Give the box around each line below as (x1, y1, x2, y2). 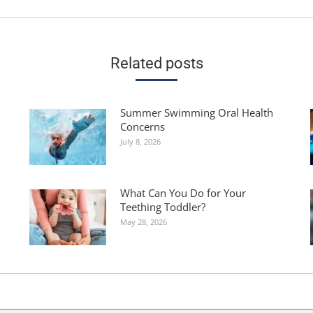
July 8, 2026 (119, 136, 161, 147)
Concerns (119, 119, 165, 133)
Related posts (110, 54, 203, 72)
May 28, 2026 (119, 216, 167, 227)
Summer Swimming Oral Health (119, 105, 273, 119)
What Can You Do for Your (119, 185, 246, 200)
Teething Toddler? (119, 199, 205, 214)
